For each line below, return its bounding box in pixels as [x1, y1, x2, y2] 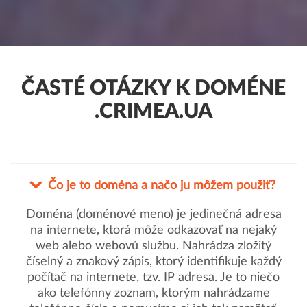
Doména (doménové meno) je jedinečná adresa [25, 208, 282, 221]
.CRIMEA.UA [95, 101, 212, 122]
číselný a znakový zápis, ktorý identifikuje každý [25, 256, 282, 268]
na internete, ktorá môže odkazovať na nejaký [30, 224, 277, 236]
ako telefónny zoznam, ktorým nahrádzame [37, 287, 270, 299]
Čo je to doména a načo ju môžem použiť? [48, 180, 275, 192]
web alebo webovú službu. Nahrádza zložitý [36, 240, 271, 252]
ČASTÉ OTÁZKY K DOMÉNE [21, 78, 286, 99]
